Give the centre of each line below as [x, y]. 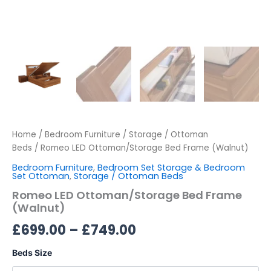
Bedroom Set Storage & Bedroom [171, 167]
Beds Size [32, 252]
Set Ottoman [41, 176]
